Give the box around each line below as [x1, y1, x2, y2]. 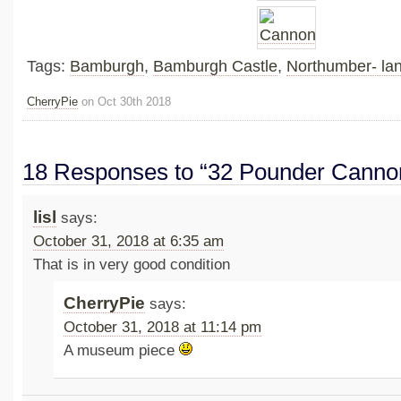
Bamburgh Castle [153, 57, 277, 76]
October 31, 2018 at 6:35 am [32, 232, 224, 250]
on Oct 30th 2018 [78, 95, 171, 109]
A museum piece [64, 342, 180, 360]
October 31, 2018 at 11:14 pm [64, 319, 262, 337]
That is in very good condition [32, 255, 230, 273]
